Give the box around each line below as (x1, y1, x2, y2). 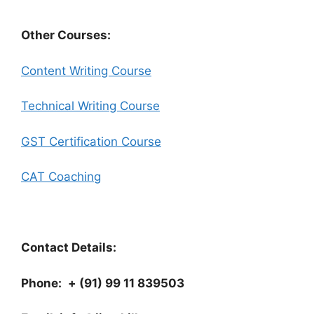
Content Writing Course (21, 63, 151, 78)
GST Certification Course (21, 134, 161, 149)
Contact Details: (21, 240, 116, 255)
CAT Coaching (21, 170, 101, 184)
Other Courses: (21, 28, 111, 43)
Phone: (21, 275, 64, 290)
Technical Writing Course (21, 99, 160, 114)
